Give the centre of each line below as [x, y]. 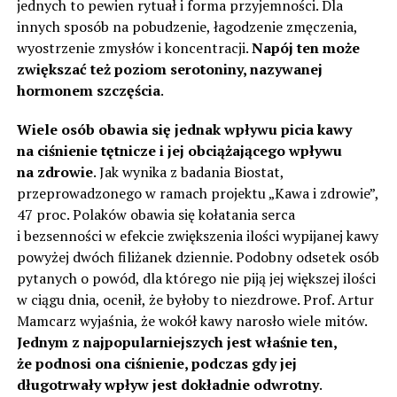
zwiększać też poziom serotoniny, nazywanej [169, 69]
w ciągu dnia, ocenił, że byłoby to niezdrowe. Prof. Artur [195, 299]
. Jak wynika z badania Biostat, [188, 171]
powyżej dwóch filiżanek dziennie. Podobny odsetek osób [198, 257]
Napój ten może [305, 47]
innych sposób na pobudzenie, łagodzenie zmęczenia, [187, 26]
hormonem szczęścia [88, 90]
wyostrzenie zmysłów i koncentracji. [134, 47]
